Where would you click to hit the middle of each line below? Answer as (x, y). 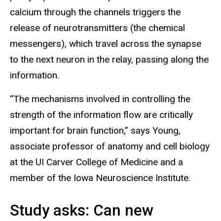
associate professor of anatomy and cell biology (110, 147)
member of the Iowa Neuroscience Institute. (100, 178)
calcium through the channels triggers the (95, 12)
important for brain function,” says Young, (95, 131)
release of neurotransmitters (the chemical (97, 28)
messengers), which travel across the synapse (106, 43)
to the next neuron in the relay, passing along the (109, 59)
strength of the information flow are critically (101, 115)
